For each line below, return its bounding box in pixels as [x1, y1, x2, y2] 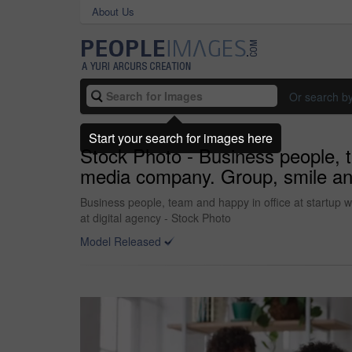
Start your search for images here [89, 128, 273, 147]
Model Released [80, 233, 161, 249]
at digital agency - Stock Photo [80, 210, 231, 225]
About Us [92, 4, 134, 19]
